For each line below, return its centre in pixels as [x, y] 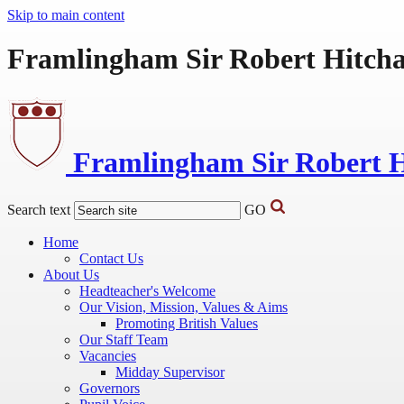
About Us [71, 275]
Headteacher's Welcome [147, 291]
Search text [39, 210]
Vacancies [108, 356]
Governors [110, 389]
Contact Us [111, 259]
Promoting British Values [187, 324]
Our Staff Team [124, 340]
